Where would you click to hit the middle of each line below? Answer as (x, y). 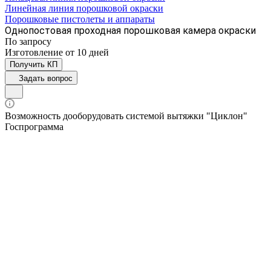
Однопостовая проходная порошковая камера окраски (130, 30)
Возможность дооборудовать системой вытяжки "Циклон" (126, 116)
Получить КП (34, 64)
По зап (19, 41)
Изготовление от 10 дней (57, 52)
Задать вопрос (46, 78)
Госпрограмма (34, 126)
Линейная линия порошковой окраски (84, 8)
